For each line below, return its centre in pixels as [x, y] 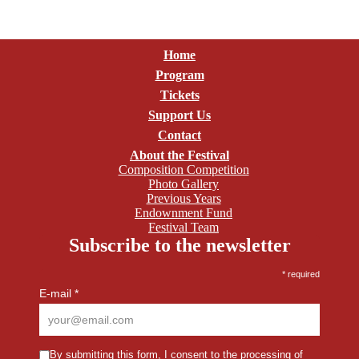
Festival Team [184, 227]
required [303, 274]
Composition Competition [184, 169]
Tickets [179, 95]
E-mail [57, 293]
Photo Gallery [184, 184]
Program [179, 75]
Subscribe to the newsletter [179, 245]
